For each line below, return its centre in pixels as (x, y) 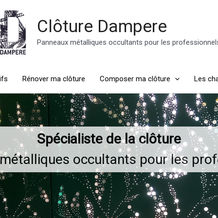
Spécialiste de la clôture (109, 139)
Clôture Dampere (102, 27)
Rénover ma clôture (54, 79)
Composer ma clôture (135, 79)
